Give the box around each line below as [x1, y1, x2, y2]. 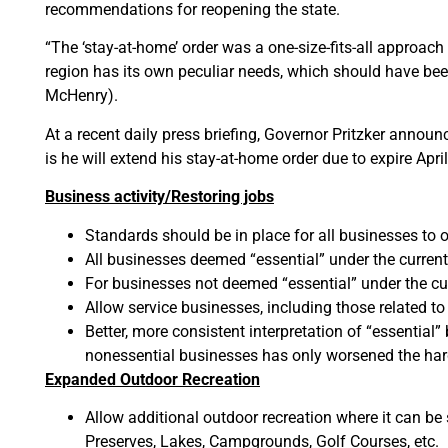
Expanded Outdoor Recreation [45, 369, 260, 389]
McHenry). [45, 86, 118, 106]
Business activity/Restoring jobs [45, 187, 274, 207]
